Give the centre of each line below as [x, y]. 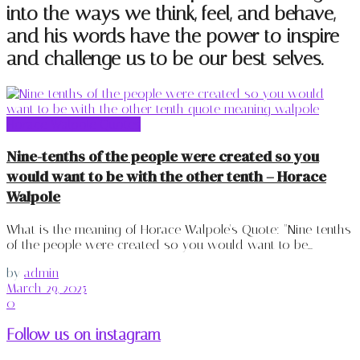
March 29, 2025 [47, 288]
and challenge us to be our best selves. [165, 58]
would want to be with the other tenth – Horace [166, 177]
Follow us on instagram [84, 335]
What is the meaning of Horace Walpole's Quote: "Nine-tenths [179, 230]
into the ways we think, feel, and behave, [171, 13]
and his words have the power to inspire [173, 36]
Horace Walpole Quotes [74, 124]
